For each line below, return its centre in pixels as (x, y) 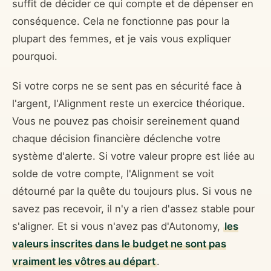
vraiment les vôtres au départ (84, 262)
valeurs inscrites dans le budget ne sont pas (119, 244)
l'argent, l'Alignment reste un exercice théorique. (129, 104)
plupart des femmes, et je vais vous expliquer (122, 38)
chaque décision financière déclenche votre (116, 139)
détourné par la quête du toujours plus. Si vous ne (132, 191)
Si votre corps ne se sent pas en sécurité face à (127, 86)
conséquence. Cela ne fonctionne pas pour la (121, 21)
